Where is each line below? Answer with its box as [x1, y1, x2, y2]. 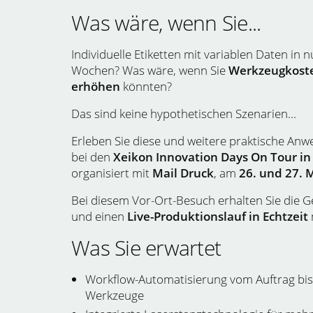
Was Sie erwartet [71, 233, 221, 262]
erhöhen [71, 78, 120, 94]
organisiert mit [71, 165, 152, 181]
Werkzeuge [85, 287, 144, 303]
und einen [71, 208, 127, 224]
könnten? [120, 78, 172, 94]
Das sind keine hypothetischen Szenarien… [71, 105, 296, 122]
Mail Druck [152, 165, 214, 181]
